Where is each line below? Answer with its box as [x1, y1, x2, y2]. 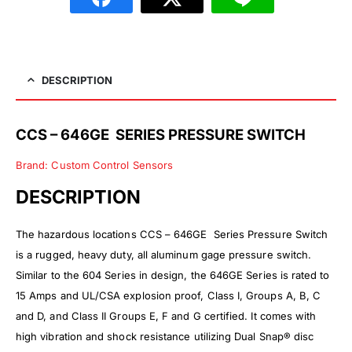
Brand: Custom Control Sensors [16, 158, 174, 171]
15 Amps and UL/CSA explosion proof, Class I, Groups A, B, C [16, 288, 321, 302]
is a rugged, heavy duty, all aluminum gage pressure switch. [16, 247, 312, 261]
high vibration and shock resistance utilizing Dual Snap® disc [16, 329, 314, 343]
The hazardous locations [16, 227, 140, 240]
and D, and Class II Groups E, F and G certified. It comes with [16, 309, 317, 322]
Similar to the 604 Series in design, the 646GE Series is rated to [16, 268, 330, 281]
